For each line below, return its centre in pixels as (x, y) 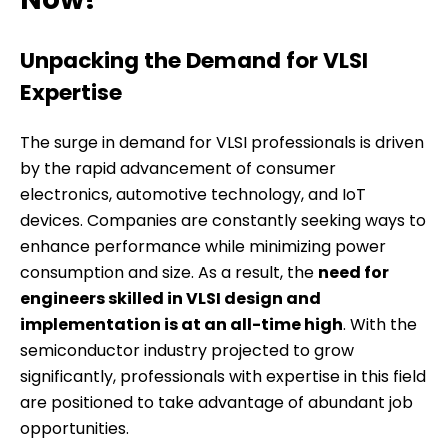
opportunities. (74, 429)
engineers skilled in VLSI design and (170, 299)
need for (353, 273)
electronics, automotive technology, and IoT (193, 195)
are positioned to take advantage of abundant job (216, 403)
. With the (380, 325)
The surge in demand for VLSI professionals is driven (222, 143)
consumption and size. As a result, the (169, 273)
